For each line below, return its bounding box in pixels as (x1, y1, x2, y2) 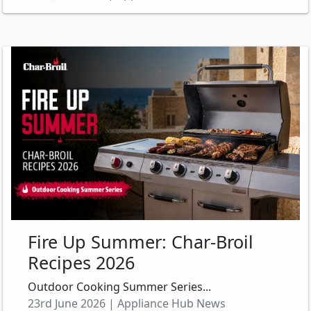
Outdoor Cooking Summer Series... (28, 278, 211, 294)
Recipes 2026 (28, 250, 135, 274)
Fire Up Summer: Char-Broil (28, 229, 253, 253)
